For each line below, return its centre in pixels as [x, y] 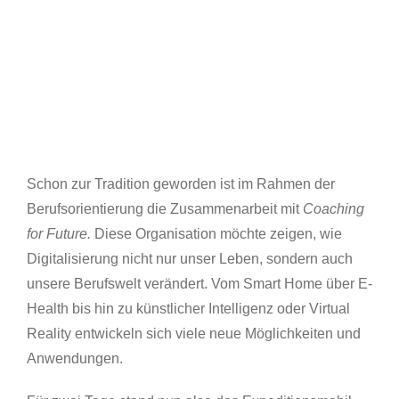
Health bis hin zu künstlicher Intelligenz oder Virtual [188, 308]
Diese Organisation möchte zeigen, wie [218, 233]
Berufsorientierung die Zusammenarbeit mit [165, 208]
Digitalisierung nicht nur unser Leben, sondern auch [190, 258]
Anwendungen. [75, 358]
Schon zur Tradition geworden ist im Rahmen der [181, 183]
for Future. [61, 233]
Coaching [334, 208]
